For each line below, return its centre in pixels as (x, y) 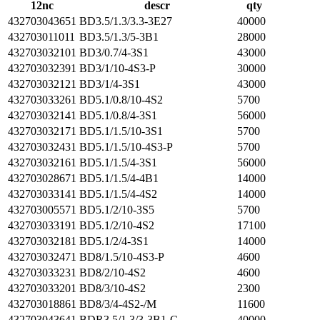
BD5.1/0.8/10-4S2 (121, 100)
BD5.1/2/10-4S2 (117, 225)
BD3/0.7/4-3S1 (114, 52)
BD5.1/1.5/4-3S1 (118, 162)
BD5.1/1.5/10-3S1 (121, 131)
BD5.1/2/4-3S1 (114, 241)
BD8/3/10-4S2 (112, 288)
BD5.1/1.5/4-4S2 (118, 194)
